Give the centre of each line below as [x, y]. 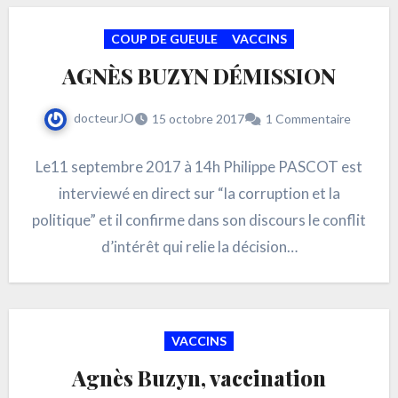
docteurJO [104, 118]
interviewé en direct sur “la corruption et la [199, 194]
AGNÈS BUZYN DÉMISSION [199, 76]
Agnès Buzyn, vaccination [199, 378]
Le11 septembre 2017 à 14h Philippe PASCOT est [199, 167]
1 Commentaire [308, 119]
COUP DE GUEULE [164, 39]
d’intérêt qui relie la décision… [199, 247]
